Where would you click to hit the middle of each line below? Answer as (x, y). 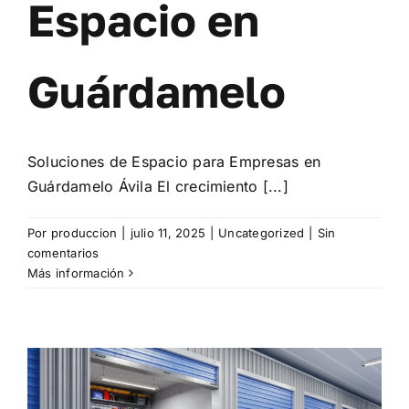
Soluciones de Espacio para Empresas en (174, 161)
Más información (76, 273)
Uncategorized (262, 232)
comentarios (63, 252)
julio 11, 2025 (168, 232)
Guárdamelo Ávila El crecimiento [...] (158, 186)
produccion (84, 232)
